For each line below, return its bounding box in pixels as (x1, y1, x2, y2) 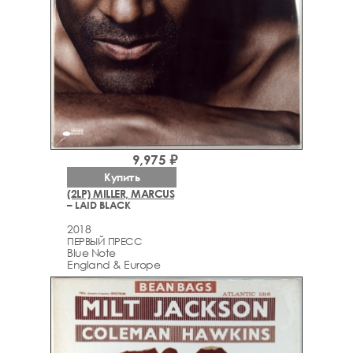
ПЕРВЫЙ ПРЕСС (67, 234, 142, 247)
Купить (104, 169, 139, 184)
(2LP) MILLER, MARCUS (67, 186, 174, 200)
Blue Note (67, 245, 116, 259)
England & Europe (67, 257, 160, 271)
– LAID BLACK (67, 198, 130, 211)
